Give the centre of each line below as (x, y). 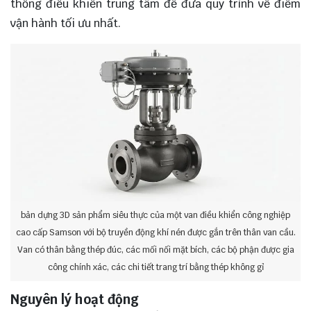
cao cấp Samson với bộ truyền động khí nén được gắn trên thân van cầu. (155, 232)
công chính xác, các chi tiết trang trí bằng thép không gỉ (155, 267)
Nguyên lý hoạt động (75, 300)
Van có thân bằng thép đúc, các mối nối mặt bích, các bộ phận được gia (155, 250)
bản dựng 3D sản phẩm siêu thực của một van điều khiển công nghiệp (155, 215)
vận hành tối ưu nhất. (66, 24)
